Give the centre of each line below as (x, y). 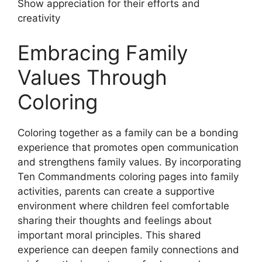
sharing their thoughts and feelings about (115, 220)
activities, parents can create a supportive (116, 191)
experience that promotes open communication (128, 147)
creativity (39, 18)
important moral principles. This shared (109, 235)
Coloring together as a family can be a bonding (128, 133)
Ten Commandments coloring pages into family (128, 177)
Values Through (92, 77)
